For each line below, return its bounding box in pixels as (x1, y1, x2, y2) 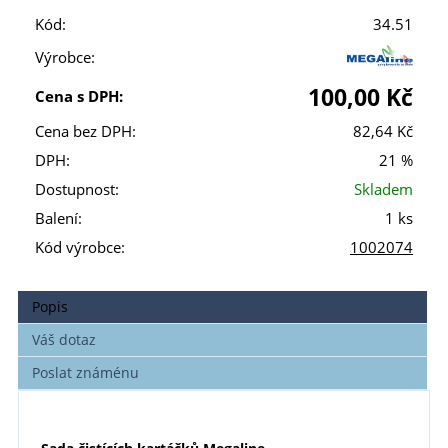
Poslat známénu (32, 363, 140, 383)
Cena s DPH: (35, 86, 123, 107)
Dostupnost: (35, 179, 119, 200)
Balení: (35, 208, 82, 229)
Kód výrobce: (35, 237, 125, 258)
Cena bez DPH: (35, 121, 136, 142)
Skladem (354, 179, 413, 200)
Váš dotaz (32, 330, 97, 350)
